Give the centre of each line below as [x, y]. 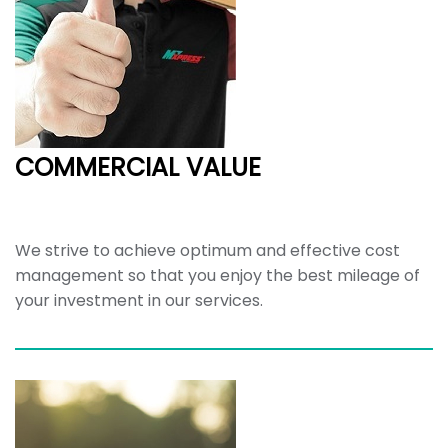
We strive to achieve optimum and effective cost [207, 250]
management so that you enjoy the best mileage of [217, 275]
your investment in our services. [139, 300]
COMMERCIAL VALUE [138, 167]
